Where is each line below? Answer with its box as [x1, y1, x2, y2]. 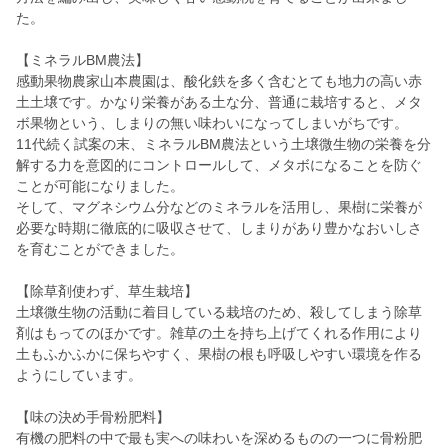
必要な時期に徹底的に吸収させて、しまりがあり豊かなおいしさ [16, 220, 422, 237]
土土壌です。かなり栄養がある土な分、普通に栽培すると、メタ [16, 94, 422, 111]
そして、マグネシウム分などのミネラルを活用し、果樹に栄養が [16, 199, 422, 216]
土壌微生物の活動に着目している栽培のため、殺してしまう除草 [16, 304, 422, 321]
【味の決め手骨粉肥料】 [16, 409, 170, 426]
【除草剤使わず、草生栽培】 [16, 283, 198, 300]
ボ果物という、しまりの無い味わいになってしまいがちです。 [16, 115, 408, 132]
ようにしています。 [16, 367, 142, 384]
